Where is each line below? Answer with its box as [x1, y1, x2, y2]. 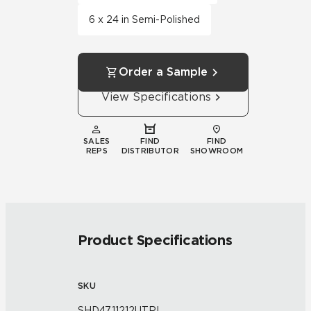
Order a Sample [119, 65, 208, 78]
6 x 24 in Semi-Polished [89, 14, 200, 25]
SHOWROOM [190, 146, 244, 155]
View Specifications [101, 90, 212, 103]
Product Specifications [78, 232, 233, 249]
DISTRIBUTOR [121, 146, 179, 155]
